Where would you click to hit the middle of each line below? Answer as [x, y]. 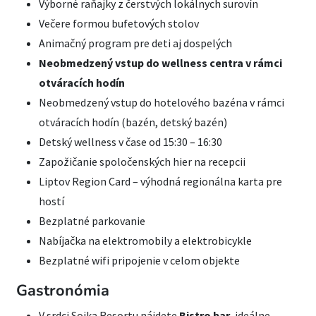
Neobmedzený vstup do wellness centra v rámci [160, 62]
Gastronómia [63, 290]
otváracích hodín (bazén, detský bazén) [133, 122]
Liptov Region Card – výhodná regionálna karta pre [160, 181]
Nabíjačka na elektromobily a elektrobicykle [145, 240]
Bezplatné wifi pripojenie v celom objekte [139, 260]
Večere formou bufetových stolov [119, 23]
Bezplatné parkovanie [92, 220]
